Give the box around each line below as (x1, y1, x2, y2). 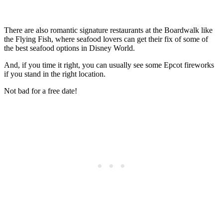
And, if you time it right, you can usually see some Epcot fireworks (4, 61, 214, 70)
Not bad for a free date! (4, 87, 77, 96)
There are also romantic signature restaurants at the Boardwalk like (4, 26, 213, 35)
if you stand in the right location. (4, 70, 106, 79)
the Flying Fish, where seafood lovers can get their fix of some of (4, 35, 208, 44)
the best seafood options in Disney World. (4, 44, 135, 53)
